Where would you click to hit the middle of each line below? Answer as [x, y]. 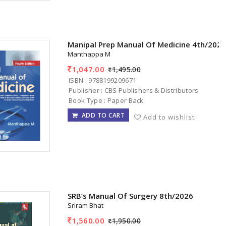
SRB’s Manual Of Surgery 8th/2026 [131, 196]
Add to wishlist [169, 117]
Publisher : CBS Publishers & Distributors [134, 90]
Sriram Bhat [86, 206]
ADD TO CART [101, 115]
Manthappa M [89, 54]
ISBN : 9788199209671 [103, 80]
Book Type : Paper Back [106, 100]
